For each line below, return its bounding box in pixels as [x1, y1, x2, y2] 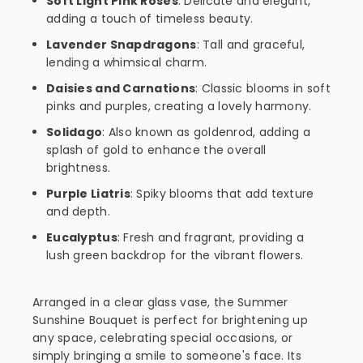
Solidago [46, 124, 103, 140]
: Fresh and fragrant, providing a [117, 229, 305, 246]
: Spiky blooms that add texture [130, 186, 314, 202]
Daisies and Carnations [46, 80, 196, 96]
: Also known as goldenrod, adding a [102, 124, 311, 140]
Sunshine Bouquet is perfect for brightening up [32, 312, 308, 328]
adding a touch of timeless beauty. [46, 11, 254, 27]
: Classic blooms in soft [195, 80, 331, 96]
